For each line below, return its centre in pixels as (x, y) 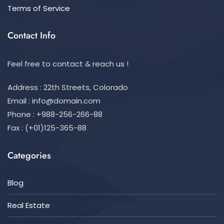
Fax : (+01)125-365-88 (47, 127)
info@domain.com (66, 100)
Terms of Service (39, 8)
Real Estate (29, 205)
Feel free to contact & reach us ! (68, 63)
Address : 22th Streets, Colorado (68, 87)
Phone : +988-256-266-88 (55, 114)
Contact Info (31, 35)
